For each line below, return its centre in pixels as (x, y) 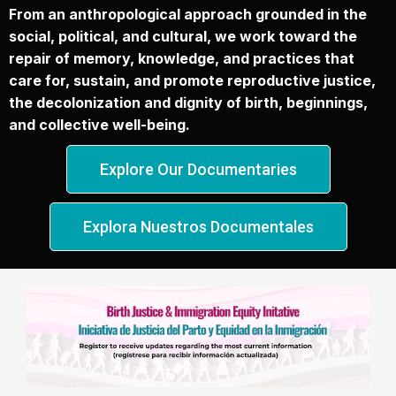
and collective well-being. (99, 124)
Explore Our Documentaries (198, 169)
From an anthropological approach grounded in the (188, 14)
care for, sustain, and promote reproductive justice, (192, 80)
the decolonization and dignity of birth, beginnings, (188, 102)
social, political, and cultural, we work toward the (183, 36)
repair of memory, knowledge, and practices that (182, 58)
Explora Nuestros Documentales (198, 226)
